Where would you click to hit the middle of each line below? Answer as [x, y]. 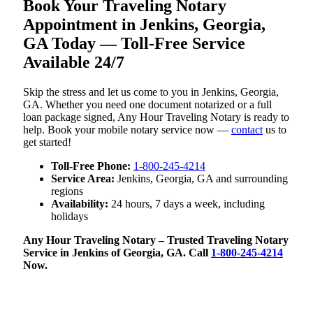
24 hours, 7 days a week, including [187, 203]
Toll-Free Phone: [91, 166]
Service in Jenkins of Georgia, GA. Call [117, 252]
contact [247, 129]
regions [67, 191]
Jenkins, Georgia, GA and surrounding [201, 178]
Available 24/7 [74, 62]
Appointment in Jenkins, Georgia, [144, 24]
